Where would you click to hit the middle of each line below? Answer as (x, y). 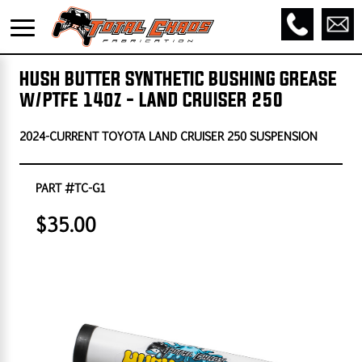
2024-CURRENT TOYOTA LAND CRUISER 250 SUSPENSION (169, 136)
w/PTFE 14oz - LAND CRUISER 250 (152, 100)
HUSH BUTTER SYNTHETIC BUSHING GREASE (179, 79)
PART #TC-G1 (71, 187)
